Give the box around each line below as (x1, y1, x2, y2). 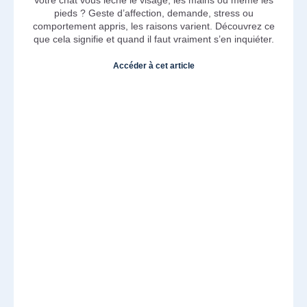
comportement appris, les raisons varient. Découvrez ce (32, 20, 275, 32)
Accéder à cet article (112, 60, 195, 71)
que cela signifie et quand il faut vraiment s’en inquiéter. (33, 33, 274, 45)
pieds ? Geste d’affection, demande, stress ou (53, 7, 254, 19)
